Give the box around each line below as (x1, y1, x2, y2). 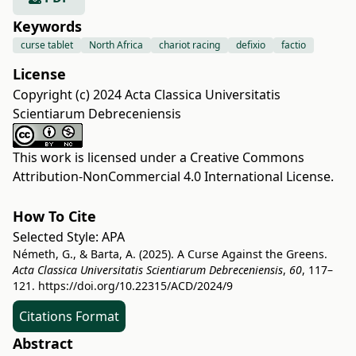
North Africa (89, 38, 143, 52)
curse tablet (21, 38, 73, 52)
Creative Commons (190, 149, 304, 166)
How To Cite (13, 207, 96, 226)
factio (281, 38, 306, 52)
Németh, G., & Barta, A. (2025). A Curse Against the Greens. (13, 246, 327, 261)
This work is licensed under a (13, 149, 190, 166)
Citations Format (19, 308, 119, 325)
